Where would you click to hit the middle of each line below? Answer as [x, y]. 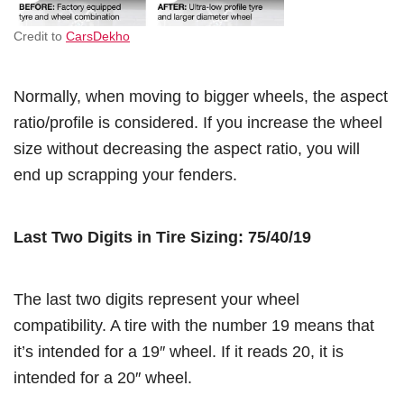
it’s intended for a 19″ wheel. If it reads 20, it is [179, 352]
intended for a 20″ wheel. [105, 378]
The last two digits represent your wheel [156, 299]
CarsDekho [98, 37]
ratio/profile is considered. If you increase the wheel [198, 123]
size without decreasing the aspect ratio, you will [187, 149]
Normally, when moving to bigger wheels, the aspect [201, 96]
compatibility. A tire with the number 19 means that [194, 326]
